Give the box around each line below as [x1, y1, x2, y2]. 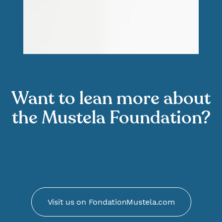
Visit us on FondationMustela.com [47, 197, 175, 207]
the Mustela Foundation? [11, 105, 211, 130]
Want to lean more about [11, 86, 211, 111]
